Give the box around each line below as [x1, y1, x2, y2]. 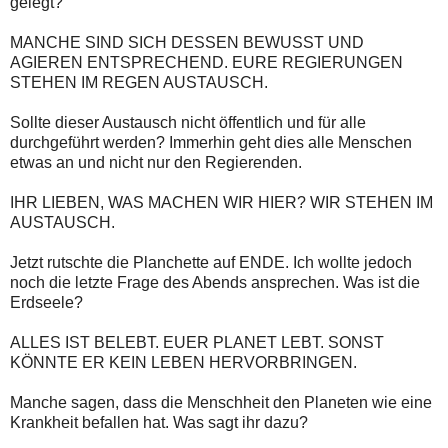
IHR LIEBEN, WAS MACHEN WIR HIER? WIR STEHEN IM [10, 193, 433, 211]
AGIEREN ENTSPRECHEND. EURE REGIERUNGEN [10, 53, 403, 71]
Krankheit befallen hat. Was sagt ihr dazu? [10, 413, 308, 431]
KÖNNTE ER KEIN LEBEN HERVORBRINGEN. [10, 353, 361, 371]
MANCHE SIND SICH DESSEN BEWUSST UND [10, 33, 364, 51]
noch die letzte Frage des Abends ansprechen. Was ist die [10, 273, 420, 291]
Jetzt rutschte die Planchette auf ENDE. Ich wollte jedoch [10, 253, 412, 271]
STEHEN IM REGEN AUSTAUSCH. [10, 73, 272, 91]
